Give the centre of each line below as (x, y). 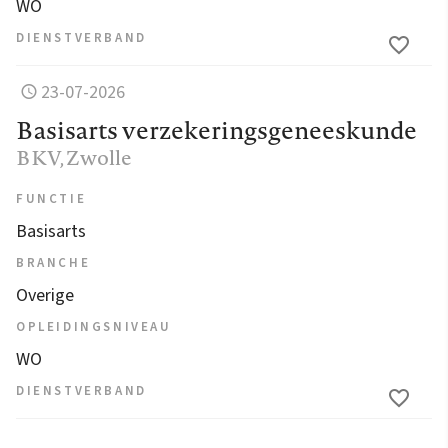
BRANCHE (53, 263)
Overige (45, 296)
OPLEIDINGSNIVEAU (94, 327)
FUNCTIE (51, 199)
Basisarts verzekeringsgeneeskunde (216, 130)
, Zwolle (96, 158)
